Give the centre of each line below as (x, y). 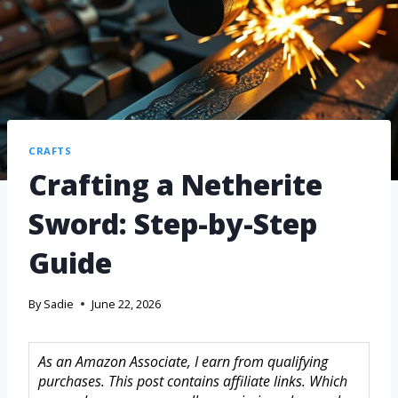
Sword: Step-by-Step (173, 224)
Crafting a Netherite (175, 185)
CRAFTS (50, 150)
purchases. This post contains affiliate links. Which (193, 381)
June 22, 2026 (127, 303)
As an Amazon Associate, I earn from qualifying (183, 361)
